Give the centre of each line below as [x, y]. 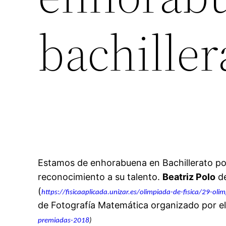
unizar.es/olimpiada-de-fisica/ [156, 193]
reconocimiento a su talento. [100, 177]
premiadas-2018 [64, 221]
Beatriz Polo [189, 177]
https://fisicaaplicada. [76, 193]
